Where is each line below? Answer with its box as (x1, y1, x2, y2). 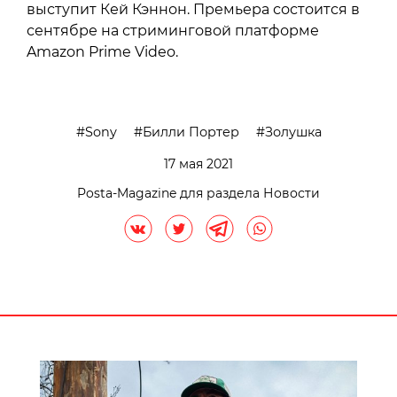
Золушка (264, 123, 322, 140)
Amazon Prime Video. (27, 43, 178, 60)
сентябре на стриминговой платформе (27, 21, 319, 39)
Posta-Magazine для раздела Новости (77, 184, 320, 201)
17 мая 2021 (164, 155, 233, 172)
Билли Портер (142, 123, 239, 140)
